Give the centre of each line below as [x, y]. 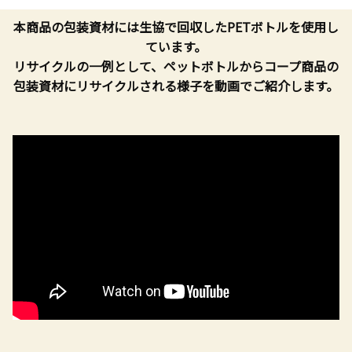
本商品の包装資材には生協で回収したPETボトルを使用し [176, 27]
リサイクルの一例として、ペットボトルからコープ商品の [176, 66]
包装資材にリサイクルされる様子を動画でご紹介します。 [176, 86]
